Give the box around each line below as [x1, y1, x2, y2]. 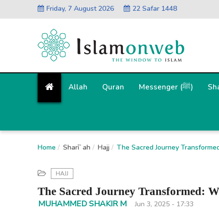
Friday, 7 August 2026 [46, 4, 114, 13]
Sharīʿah [63, 143, 90, 152]
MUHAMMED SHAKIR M [38, 198, 127, 209]
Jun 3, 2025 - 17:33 [135, 199, 194, 209]
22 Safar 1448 [132, 4, 177, 13]
